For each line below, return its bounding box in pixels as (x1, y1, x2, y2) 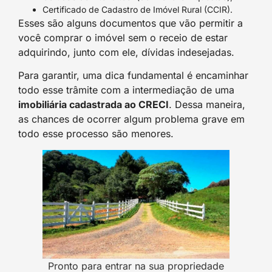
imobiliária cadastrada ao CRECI (18, 98, 169, 111)
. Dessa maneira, (169, 98, 245, 111)
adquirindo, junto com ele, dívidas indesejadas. (18, 46, 234, 58)
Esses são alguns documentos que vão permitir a (18, 16, 243, 29)
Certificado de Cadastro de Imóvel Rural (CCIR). (42, 4, 233, 15)
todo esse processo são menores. (18, 127, 174, 140)
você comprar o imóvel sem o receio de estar (18, 31, 228, 44)
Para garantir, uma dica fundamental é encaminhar (18, 69, 248, 82)
